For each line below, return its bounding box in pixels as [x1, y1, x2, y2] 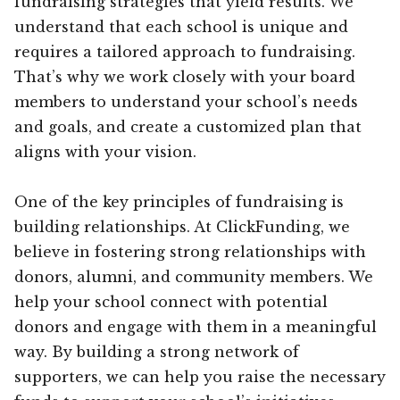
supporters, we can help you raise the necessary [14, 367, 386, 386]
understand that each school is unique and [14, 17, 348, 36]
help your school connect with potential [14, 292, 328, 311]
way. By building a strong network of [14, 342, 299, 361]
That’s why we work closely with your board [14, 67, 355, 86]
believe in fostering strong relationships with [14, 242, 366, 261]
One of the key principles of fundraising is [14, 192, 344, 211]
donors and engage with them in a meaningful [14, 317, 377, 336]
